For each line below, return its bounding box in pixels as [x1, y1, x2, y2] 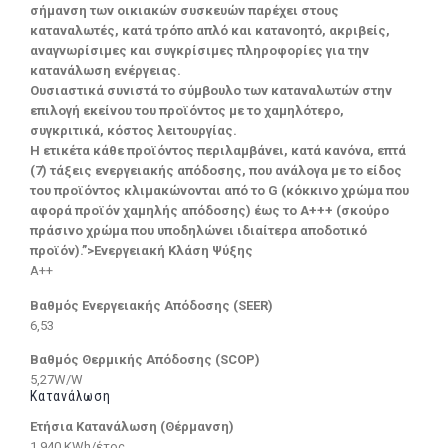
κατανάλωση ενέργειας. [30, 62, 181, 78]
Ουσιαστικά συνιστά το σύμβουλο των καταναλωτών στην [30, 82, 392, 98]
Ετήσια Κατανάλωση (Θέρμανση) [30, 419, 234, 435]
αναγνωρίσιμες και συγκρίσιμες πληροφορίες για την [30, 42, 369, 58]
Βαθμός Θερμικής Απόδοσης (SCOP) [30, 352, 260, 368]
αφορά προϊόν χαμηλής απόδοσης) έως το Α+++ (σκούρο [30, 202, 389, 218]
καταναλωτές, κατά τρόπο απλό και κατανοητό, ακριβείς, [30, 22, 390, 38]
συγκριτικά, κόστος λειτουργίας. [30, 122, 237, 138]
